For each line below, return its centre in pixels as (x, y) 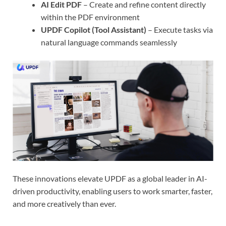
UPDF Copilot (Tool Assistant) (94, 29)
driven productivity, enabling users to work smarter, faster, (112, 191)
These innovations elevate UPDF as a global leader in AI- (110, 178)
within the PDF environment (90, 17)
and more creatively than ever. (64, 203)
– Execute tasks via (180, 29)
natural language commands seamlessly (109, 42)
